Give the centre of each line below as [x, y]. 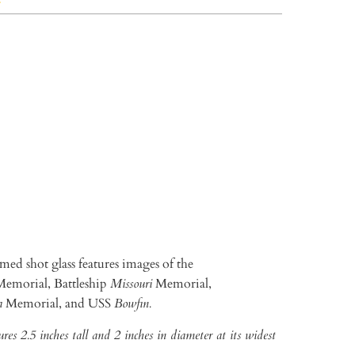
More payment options [190, 193]
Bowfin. [133, 303]
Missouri [131, 284]
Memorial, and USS [58, 303]
